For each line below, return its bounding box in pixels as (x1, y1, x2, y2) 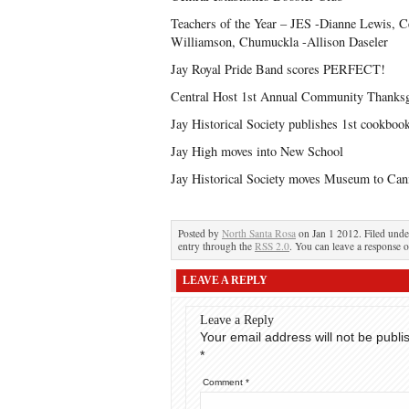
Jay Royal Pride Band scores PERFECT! (171, 60, 385, 78)
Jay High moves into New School (171, 142, 343, 160)
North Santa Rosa (222, 226, 296, 240)
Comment (203, 377, 246, 387)
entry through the (178, 239, 255, 253)
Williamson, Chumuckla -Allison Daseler (171, 33, 388, 50)
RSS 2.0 (255, 239, 289, 253)
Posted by (178, 226, 222, 240)
